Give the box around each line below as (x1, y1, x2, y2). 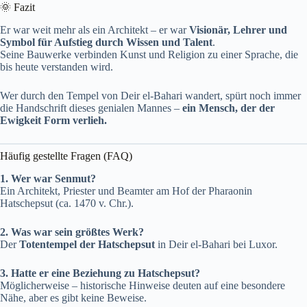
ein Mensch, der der (182, 102, 275, 114)
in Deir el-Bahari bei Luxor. (155, 238, 278, 250)
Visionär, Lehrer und (189, 24, 287, 36)
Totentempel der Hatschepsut (19, 238, 155, 250)
